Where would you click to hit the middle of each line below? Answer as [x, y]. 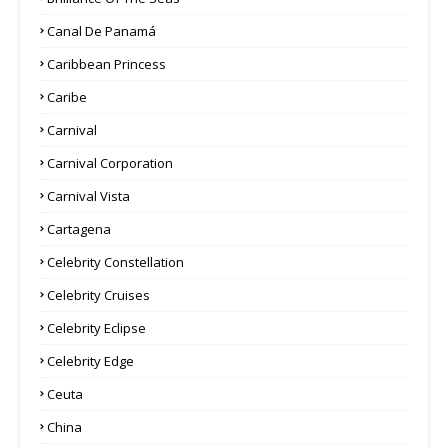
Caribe [67, 96]
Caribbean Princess [106, 63]
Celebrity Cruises [98, 294]
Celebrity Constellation [115, 261]
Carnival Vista [88, 195]
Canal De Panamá [101, 30]
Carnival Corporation [110, 162]
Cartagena [79, 228]
